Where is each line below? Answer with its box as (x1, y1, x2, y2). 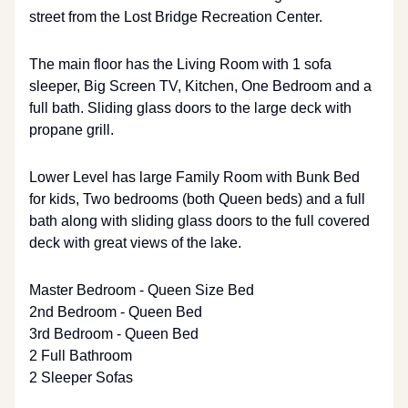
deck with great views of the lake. (29, 235, 241, 250)
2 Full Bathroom (29, 348, 132, 363)
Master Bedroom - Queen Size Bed (29, 282, 254, 298)
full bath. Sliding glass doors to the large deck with (29, 100, 352, 116)
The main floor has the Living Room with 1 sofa (29, 56, 331, 72)
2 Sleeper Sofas (29, 370, 133, 385)
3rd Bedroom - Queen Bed (29, 326, 199, 342)
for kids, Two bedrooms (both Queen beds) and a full (29, 191, 365, 207)
